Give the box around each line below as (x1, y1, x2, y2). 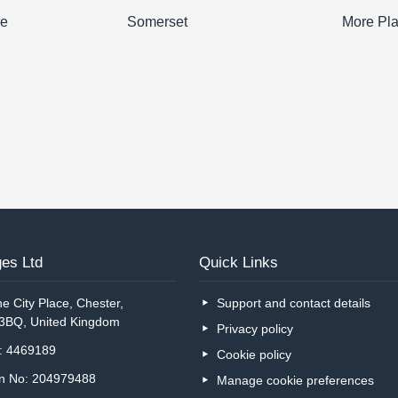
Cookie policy (217, 347, 292, 362)
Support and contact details (217, 296, 371, 311)
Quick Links (198, 252, 278, 271)
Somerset (127, 13, 188, 29)
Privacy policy (217, 322, 294, 337)
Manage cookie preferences (217, 373, 375, 388)
